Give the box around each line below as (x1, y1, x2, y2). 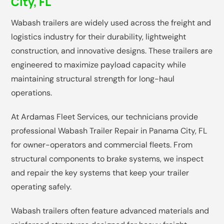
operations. (11, 87, 52, 98)
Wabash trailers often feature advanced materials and (11, 205, 209, 216)
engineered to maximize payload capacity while (11, 59, 186, 70)
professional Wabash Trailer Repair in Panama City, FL (11, 125, 207, 136)
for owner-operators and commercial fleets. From (11, 139, 193, 150)
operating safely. (11, 181, 72, 192)
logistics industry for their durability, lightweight (11, 31, 186, 42)
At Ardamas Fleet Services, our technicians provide (11, 111, 198, 122)
